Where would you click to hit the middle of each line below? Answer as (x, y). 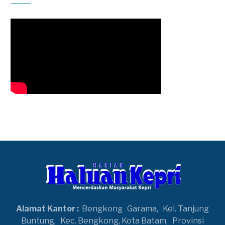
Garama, (145, 208)
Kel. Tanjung (186, 208)
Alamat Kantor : (47, 208)
